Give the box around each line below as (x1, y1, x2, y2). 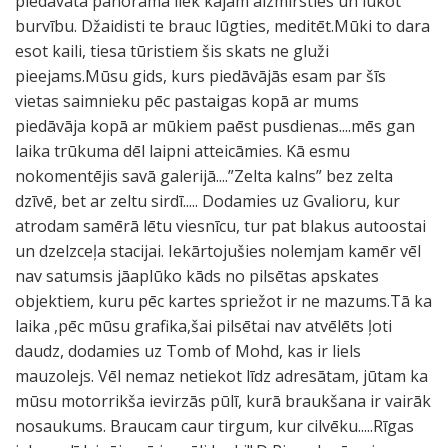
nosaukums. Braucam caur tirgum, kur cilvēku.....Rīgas (15, 415, 414, 437)
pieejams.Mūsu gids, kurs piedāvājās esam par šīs (15, 65, 386, 87)
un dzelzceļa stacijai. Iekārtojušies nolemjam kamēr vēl (15, 240, 421, 262)
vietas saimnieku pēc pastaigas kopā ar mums (15, 90, 359, 112)
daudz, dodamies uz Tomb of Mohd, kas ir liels (15, 340, 361, 362)
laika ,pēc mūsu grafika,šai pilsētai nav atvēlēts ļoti (15, 315, 392, 337)
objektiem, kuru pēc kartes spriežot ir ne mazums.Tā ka (15, 290, 432, 312)
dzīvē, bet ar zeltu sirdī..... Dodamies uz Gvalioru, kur (15, 190, 400, 212)
